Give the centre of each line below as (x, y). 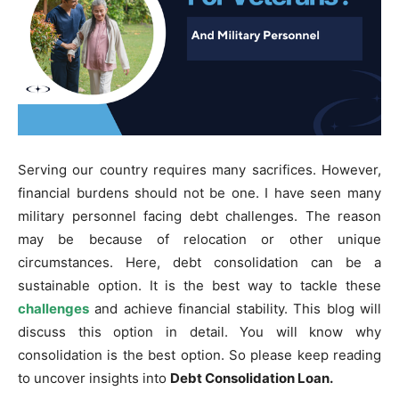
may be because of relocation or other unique (199, 239)
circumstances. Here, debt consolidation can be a (199, 262)
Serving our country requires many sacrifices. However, (199, 169)
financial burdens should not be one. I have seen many (199, 192)
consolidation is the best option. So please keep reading (199, 354)
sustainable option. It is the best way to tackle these (199, 285)
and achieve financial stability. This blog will (235, 308)
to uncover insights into (94, 378)
